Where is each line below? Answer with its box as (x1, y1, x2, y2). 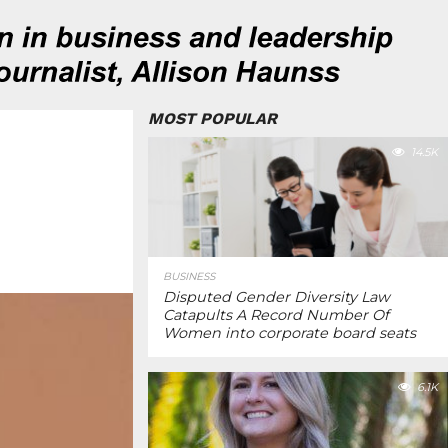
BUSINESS (163, 270, 215, 283)
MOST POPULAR (148, 109, 277, 128)
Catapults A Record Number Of (163, 306, 389, 324)
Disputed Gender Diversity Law (163, 288, 390, 306)
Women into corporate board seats (163, 324, 416, 342)
